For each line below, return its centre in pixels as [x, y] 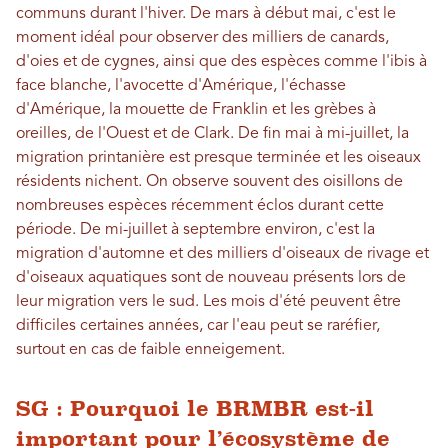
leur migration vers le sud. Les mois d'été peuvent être [208, 302]
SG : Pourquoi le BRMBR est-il [195, 409]
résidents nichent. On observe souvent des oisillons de [209, 182]
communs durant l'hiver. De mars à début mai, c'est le [206, 14]
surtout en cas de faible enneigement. [150, 350]
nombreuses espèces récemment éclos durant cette [200, 206]
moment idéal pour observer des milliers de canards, [202, 38]
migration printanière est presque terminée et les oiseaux [218, 158]
